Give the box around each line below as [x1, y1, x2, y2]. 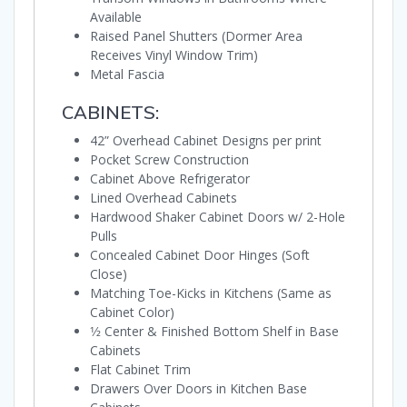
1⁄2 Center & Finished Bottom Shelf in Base [90, 323, 339, 341]
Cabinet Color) [90, 303, 174, 322]
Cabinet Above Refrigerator [90, 170, 250, 188]
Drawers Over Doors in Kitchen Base [90, 380, 307, 398]
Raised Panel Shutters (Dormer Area [90, 27, 303, 45]
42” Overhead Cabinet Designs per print [90, 132, 322, 150]
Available [90, 8, 142, 26]
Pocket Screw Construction [90, 151, 249, 169]
